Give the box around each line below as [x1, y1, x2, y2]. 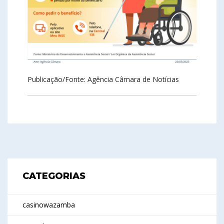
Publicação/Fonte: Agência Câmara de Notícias [27, 74, 179, 84]
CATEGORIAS [22, 170, 85, 182]
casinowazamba [22, 200, 75, 210]
